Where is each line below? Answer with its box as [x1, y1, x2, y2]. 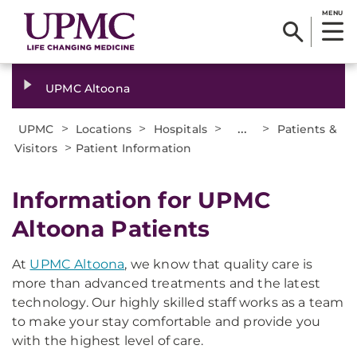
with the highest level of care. [12, 333, 203, 348]
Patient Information [75, 141, 192, 155]
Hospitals [153, 122, 208, 136]
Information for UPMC [12, 186, 272, 214]
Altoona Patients [12, 215, 210, 242]
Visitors [14, 141, 58, 155]
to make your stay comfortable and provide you [12, 314, 321, 329]
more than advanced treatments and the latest [12, 276, 321, 291]
